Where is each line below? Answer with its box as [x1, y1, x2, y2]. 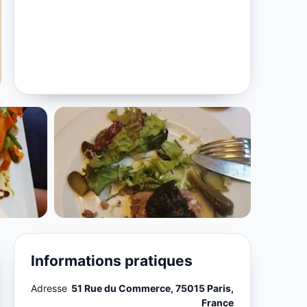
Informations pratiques [31, 251, 193, 269]
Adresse [31, 282, 68, 294]
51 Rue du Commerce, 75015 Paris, [71, 282, 234, 294]
